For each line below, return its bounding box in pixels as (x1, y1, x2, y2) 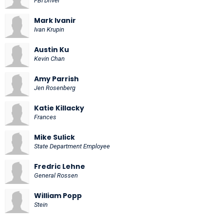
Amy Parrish (34, 73, 79, 84)
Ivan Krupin (34, 25, 64, 33)
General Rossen (34, 171, 78, 179)
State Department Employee (34, 142, 110, 150)
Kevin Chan (34, 54, 65, 62)
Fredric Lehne (34, 161, 85, 171)
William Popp (34, 190, 82, 200)
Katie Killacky (34, 103, 84, 113)
